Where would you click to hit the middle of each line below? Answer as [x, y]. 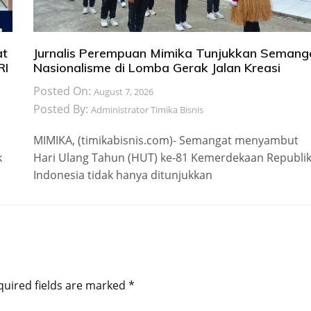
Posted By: [62, 109]
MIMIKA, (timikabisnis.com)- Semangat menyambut [166, 141]
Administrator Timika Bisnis [147, 110]
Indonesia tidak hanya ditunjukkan [123, 175]
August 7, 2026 [123, 92]
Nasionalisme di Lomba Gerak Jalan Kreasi [157, 68]
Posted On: [63, 91]
